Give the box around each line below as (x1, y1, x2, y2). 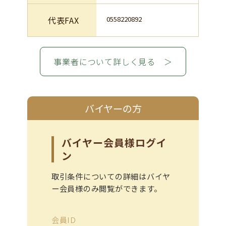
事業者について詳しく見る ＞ (53, 55, 173, 68)
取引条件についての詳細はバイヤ (51, 171, 171, 182)
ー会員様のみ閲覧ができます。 (51, 183, 162, 194)
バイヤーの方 (84, 101, 142, 116)
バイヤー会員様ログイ (61, 135, 167, 150)
